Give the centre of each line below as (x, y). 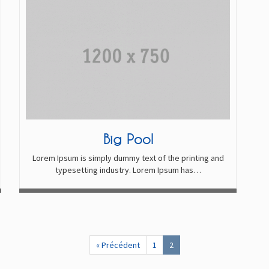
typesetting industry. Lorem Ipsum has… (128, 170)
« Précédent (118, 245)
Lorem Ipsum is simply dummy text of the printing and (128, 158)
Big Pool (128, 138)
